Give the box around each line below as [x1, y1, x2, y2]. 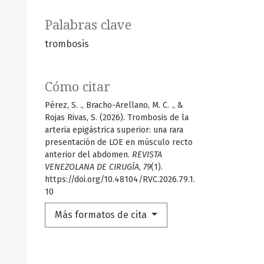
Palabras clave [45, 18, 131, 33]
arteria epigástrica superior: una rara [45, 125, 183, 136]
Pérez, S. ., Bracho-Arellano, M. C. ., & [45, 100, 183, 111]
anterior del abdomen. [45, 150, 132, 160]
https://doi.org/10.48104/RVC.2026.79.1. [45, 174, 195, 185]
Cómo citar [45, 80, 110, 95]
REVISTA [132, 150, 162, 160]
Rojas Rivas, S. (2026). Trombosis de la [45, 113, 189, 123]
